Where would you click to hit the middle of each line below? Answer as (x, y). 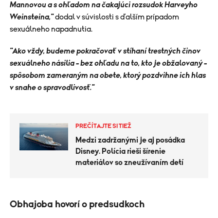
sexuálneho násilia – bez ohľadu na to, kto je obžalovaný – (108, 63)
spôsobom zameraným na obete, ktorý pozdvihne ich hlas (108, 75)
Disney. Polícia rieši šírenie (120, 151)
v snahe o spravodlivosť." (52, 87)
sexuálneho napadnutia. (51, 29)
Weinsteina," (32, 17)
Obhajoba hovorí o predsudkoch (77, 204)
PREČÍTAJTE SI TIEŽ (103, 126)
